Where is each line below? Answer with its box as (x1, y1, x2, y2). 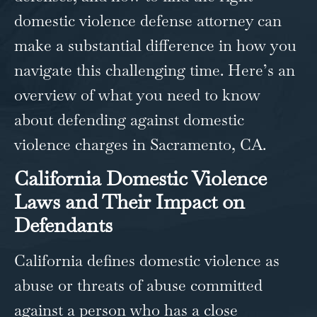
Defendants (14, 212, 113, 238)
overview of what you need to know (14, 84, 260, 105)
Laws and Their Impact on (14, 188, 245, 214)
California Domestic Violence (14, 165, 267, 191)
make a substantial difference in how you (14, 35, 296, 55)
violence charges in (14, 134, 150, 154)
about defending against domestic (14, 109, 244, 129)
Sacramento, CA (150, 134, 263, 154)
